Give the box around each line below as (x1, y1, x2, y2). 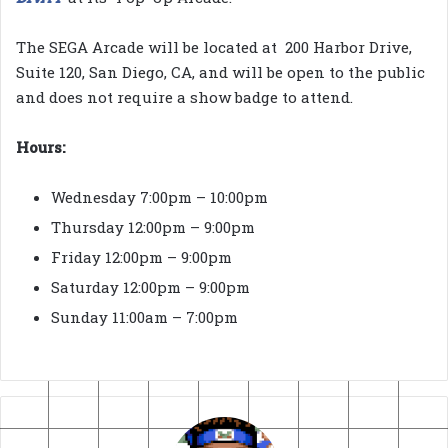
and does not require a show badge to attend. (16, 86, 353, 107)
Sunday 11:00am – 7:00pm (51, 306, 238, 327)
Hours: (16, 136, 65, 157)
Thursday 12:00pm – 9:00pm (51, 216, 255, 237)
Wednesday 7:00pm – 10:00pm (51, 186, 268, 207)
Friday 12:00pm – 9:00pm (51, 246, 232, 267)
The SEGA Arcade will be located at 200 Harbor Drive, (16, 36, 412, 57)
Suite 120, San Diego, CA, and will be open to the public (16, 61, 425, 82)
